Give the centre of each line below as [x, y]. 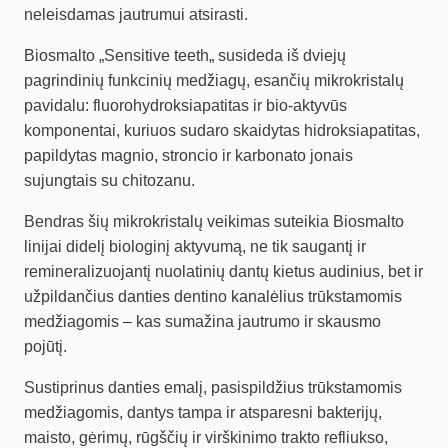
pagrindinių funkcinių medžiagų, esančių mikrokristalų [214, 81]
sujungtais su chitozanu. [109, 181]
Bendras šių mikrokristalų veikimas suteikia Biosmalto [214, 222]
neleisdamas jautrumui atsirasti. [136, 15]
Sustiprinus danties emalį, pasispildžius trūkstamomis [213, 388]
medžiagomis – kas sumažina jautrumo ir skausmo [202, 322]
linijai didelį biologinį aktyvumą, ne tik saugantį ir [195, 247]
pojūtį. [45, 347]
